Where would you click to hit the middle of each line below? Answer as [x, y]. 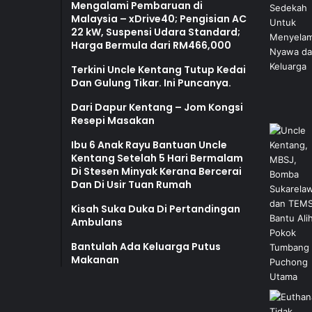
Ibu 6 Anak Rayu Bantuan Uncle [149, 145]
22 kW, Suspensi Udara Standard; [156, 32]
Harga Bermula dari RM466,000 [151, 45]
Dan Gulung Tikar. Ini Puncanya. [151, 83]
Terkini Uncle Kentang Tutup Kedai [158, 69]
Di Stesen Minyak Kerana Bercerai [156, 171]
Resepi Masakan [113, 120]
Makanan [95, 259]
